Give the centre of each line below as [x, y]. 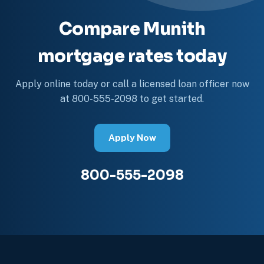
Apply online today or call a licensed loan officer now [132, 84]
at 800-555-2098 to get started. [132, 98]
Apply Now [132, 137]
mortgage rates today [132, 56]
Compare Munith [132, 29]
